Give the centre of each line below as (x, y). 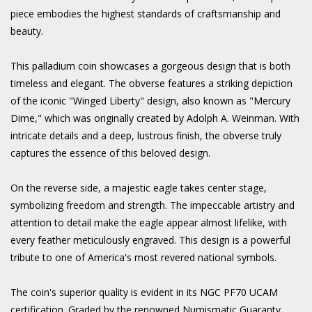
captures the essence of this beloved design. (110, 153)
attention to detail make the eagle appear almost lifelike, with (149, 222)
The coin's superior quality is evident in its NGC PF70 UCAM (144, 292)
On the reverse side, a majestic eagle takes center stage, (139, 187)
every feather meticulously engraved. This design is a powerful (150, 240)
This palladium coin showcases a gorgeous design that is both (150, 65)
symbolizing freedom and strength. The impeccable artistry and (153, 205)
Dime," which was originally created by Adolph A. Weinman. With (155, 118)
